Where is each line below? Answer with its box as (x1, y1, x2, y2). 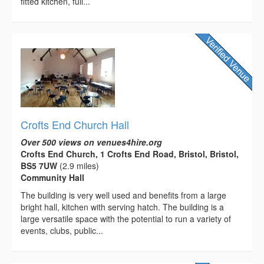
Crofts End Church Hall (21, 116, 129, 132)
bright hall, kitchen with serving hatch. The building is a (21, 200, 224, 213)
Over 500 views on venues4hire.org (21, 136, 162, 148)
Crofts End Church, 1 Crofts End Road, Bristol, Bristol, (21, 147, 239, 160)
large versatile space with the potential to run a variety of (21, 212, 231, 225)
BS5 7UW (21, 159, 57, 171)
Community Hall (21, 171, 84, 183)
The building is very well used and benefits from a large (21, 189, 226, 201)
